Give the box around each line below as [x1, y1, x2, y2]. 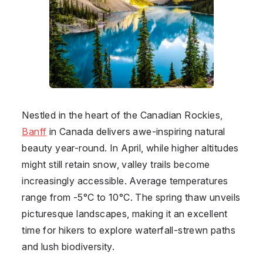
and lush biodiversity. [22, 240, 115, 252]
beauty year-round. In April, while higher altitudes [22, 141, 239, 154]
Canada [59, 125, 94, 137]
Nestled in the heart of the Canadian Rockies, [22, 109, 223, 121]
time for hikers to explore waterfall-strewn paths [22, 224, 235, 236]
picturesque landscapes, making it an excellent [22, 207, 228, 220]
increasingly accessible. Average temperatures [22, 174, 228, 187]
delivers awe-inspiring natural [93, 125, 225, 137]
